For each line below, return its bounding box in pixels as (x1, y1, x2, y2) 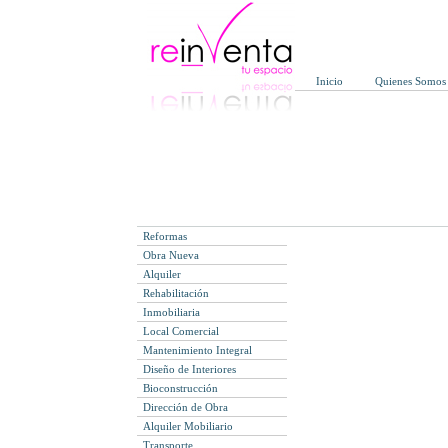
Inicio (316, 75, 344, 87)
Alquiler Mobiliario (143, 420, 234, 432)
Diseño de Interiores (143, 363, 237, 375)
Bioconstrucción (143, 382, 219, 394)
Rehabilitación (143, 287, 210, 299)
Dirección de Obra (143, 401, 229, 413)
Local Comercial (143, 325, 220, 337)
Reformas (143, 230, 188, 242)
